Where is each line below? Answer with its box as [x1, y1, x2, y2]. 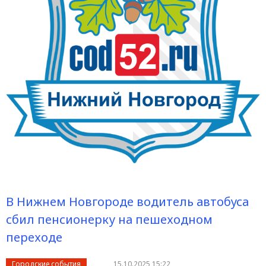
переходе [6, 229, 62, 245]
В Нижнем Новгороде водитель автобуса [6, 194, 249, 210]
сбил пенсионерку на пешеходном [6, 211, 213, 227]
